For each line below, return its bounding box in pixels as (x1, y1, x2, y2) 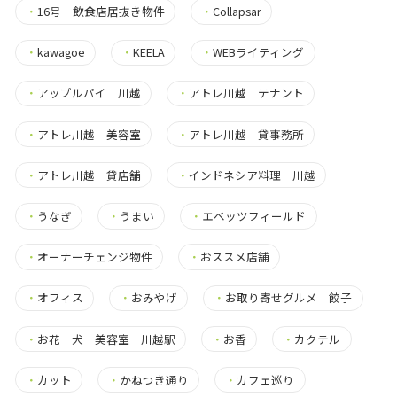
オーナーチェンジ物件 (36, 248, 152, 266)
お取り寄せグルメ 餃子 (225, 289, 353, 307)
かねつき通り (120, 370, 190, 388)
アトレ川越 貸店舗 (36, 166, 141, 183)
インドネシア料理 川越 (189, 166, 316, 183)
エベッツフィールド (202, 206, 307, 224)
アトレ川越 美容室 (36, 125, 141, 143)
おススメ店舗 (200, 248, 270, 266)
